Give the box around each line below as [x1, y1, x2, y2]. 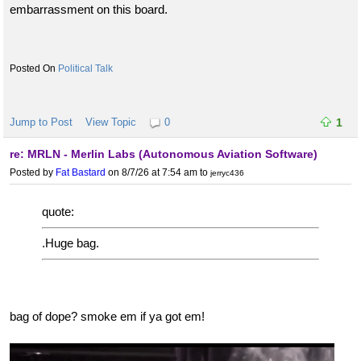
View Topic [85, 116, 136, 129]
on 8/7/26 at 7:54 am [106, 167, 197, 179]
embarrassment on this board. [10, 2, 168, 17]
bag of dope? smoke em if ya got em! [10, 309, 205, 323]
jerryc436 [210, 168, 244, 178]
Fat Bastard [56, 167, 106, 179]
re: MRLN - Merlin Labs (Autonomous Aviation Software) [10, 147, 317, 161]
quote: [42, 205, 74, 219]
